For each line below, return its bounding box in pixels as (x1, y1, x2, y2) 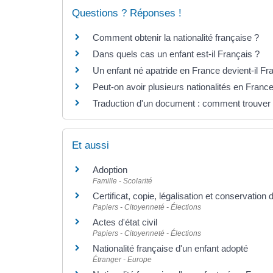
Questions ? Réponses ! (72, 7, 182, 19)
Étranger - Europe (93, 255, 152, 264)
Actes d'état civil (93, 216, 157, 227)
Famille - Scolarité (93, 176, 152, 185)
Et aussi (72, 139, 109, 151)
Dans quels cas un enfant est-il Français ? (93, 49, 260, 60)
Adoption (93, 164, 127, 175)
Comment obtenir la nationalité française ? (93, 32, 259, 43)
